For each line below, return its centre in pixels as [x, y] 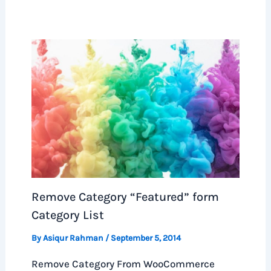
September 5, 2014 [145, 238]
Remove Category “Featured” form [125, 197]
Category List [67, 215]
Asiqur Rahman [74, 238]
